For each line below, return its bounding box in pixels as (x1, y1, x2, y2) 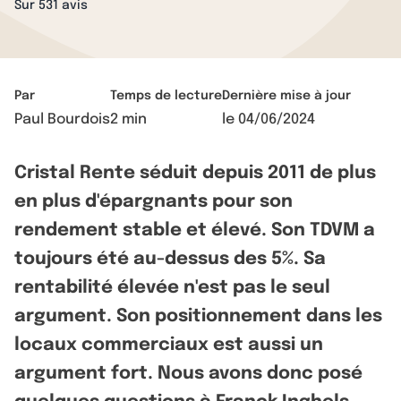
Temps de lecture (110, 90, 222, 102)
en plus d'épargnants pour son (14, 192, 293, 211)
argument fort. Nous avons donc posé (14, 364, 363, 383)
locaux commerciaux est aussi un (14, 336, 323, 354)
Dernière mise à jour (222, 90, 351, 102)
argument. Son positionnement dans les (14, 307, 382, 326)
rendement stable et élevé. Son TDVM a (14, 221, 375, 240)
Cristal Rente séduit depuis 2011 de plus (14, 164, 376, 183)
